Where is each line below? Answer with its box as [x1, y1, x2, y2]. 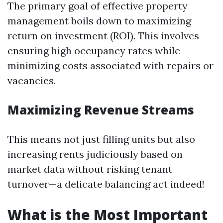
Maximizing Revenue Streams [7, 102, 194, 118]
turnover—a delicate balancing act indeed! [7, 178, 205, 190]
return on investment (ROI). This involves [7, 29, 199, 42]
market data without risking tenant [7, 163, 172, 175]
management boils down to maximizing [7, 14, 191, 27]
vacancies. [7, 74, 56, 87]
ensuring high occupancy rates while [7, 44, 180, 57]
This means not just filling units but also [7, 133, 195, 145]
